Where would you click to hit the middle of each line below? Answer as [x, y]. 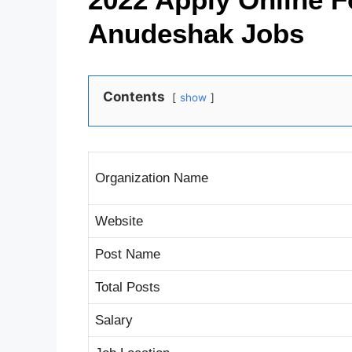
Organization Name [152, 178]
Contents [134, 96]
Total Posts [128, 287]
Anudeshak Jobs [196, 33]
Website [119, 221]
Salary [114, 320]
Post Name [128, 254]
